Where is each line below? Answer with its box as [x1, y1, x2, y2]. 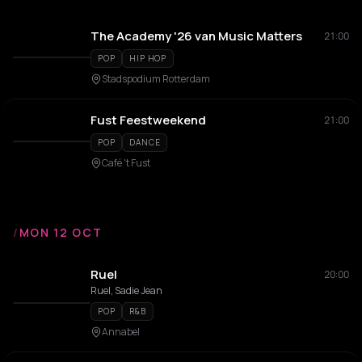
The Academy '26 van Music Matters [90, 27, 302, 44]
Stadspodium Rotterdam [102, 72, 210, 86]
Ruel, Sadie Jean [90, 284, 162, 297]
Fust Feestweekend [90, 112, 206, 128]
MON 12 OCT [19, 225, 103, 240]
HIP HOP [129, 53, 167, 64]
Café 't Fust [102, 156, 150, 170]
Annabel [102, 325, 140, 339]
